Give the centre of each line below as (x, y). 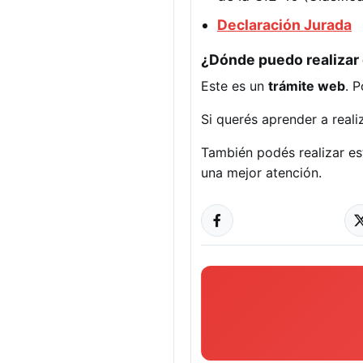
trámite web (307, 86)
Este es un (235, 86)
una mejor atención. (261, 173)
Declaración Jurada (284, 25)
